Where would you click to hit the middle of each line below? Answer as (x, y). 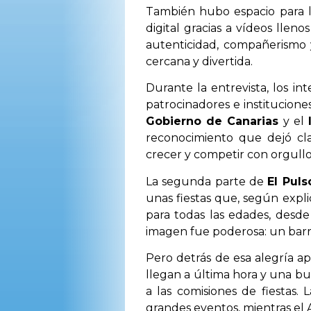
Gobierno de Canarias (212, 121)
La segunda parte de (207, 181)
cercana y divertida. (199, 61)
